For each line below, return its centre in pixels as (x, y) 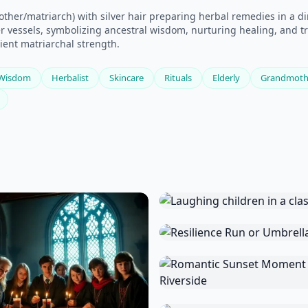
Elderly (226, 78)
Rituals (178, 78)
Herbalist (70, 78)
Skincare (126, 78)
